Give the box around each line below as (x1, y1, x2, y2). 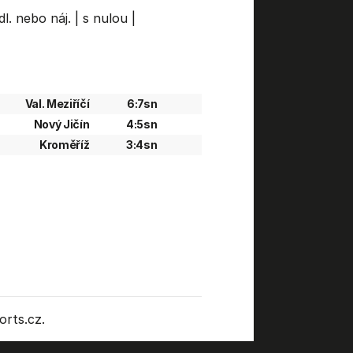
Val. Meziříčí (24, 97, 90, 110)
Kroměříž (39, 138, 90, 151)
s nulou (82, 10, 128, 26)
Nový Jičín (33, 117, 90, 131)
